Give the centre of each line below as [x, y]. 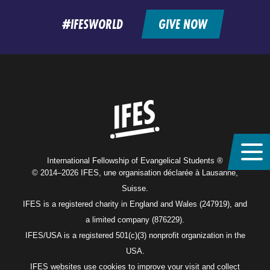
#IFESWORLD [92, 24]
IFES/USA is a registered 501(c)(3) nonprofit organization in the [135, 235]
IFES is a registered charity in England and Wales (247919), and [135, 204]
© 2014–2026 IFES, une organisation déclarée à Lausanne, [135, 172]
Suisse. [135, 188]
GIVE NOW [183, 24]
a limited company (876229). [135, 219]
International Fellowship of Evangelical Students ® [135, 160]
